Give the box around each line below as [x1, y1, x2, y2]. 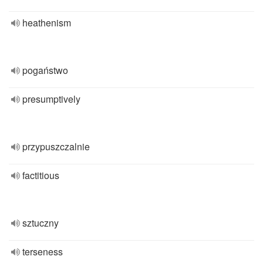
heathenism [22, 16, 71, 29]
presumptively [22, 92, 80, 106]
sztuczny [22, 216, 59, 230]
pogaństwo [22, 63, 68, 77]
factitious [22, 168, 59, 182]
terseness [22, 245, 63, 258]
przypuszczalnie [22, 140, 90, 153]
